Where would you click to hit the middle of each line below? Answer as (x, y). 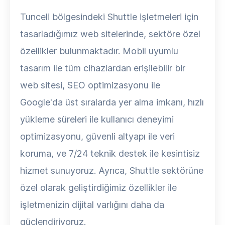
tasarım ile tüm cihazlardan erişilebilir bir (103, 68)
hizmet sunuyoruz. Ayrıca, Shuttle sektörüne (112, 171)
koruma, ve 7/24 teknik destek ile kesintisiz (110, 153)
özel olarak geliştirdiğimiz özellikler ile (98, 188)
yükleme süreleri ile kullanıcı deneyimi (97, 119)
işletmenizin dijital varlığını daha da (92, 205)
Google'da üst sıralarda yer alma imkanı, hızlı (112, 102)
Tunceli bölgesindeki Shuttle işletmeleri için (109, 17)
